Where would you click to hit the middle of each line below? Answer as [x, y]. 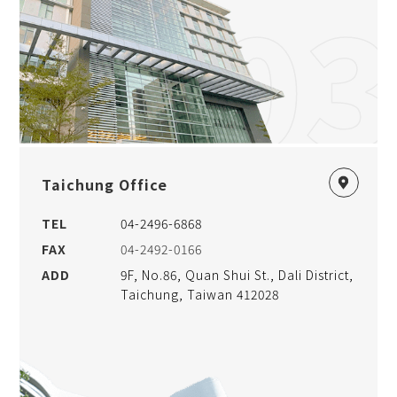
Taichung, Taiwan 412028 [199, 294]
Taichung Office [105, 184]
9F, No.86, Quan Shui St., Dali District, [237, 274]
